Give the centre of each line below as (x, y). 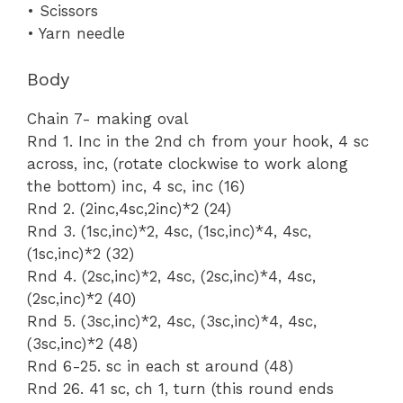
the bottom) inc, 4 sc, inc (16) (136, 186)
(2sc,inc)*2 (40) (81, 298)
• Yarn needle (76, 34)
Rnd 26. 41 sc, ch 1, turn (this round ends (180, 388)
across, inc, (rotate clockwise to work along (188, 163)
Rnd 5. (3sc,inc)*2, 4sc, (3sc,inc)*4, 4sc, (172, 321)
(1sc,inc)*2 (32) (81, 253)
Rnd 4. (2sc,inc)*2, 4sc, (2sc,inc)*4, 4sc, (171, 276)
